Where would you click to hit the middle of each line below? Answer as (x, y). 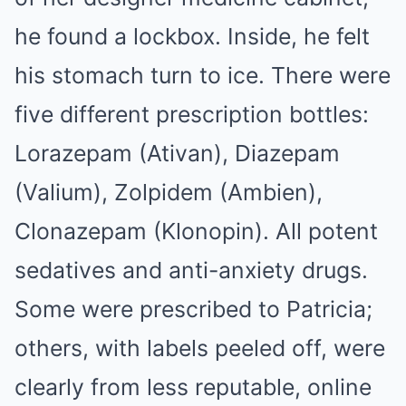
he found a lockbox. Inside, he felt (192, 36)
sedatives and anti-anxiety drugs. (191, 270)
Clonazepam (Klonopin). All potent (196, 231)
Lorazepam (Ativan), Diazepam (177, 153)
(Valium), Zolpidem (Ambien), (169, 192)
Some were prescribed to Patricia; (193, 309)
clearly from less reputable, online (193, 387)
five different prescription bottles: (192, 114)
